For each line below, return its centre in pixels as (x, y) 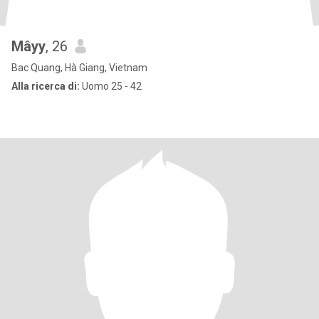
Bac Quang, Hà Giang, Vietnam (79, 68)
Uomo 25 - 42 (111, 86)
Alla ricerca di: (46, 86)
